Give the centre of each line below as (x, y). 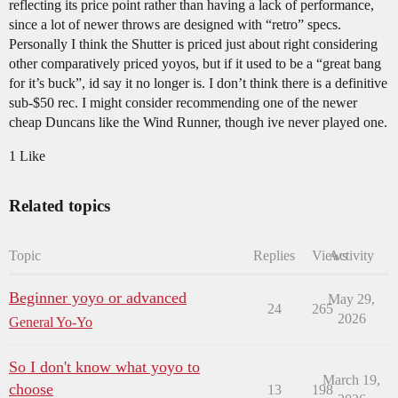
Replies (274, 255)
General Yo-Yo (51, 322)
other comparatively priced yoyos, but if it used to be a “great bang (195, 63)
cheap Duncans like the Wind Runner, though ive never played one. (198, 122)
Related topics (60, 205)
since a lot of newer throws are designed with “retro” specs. (175, 24)
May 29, (351, 298)
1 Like (27, 155)
